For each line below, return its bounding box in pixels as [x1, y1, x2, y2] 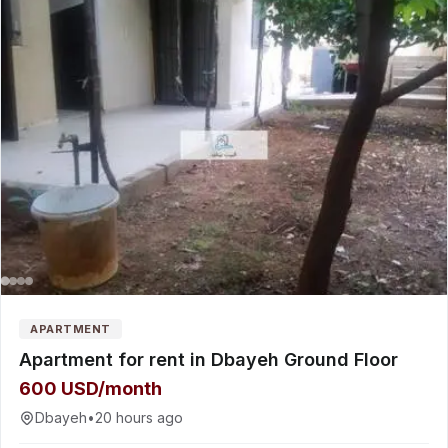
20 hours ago [95, 409, 183, 426]
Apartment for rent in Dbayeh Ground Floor [19, 349, 398, 370]
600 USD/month [19, 378, 162, 399]
